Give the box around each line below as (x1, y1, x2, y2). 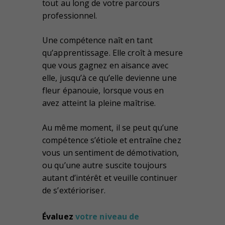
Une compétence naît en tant (42, 34, 153, 46)
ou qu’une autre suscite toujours (42, 159, 167, 171)
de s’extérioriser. (42, 184, 105, 196)
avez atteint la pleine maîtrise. (42, 97, 156, 108)
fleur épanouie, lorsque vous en (42, 84, 164, 96)
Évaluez (42, 210, 75, 222)
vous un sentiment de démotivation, (42, 147, 179, 158)
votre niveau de (75, 210, 140, 222)
